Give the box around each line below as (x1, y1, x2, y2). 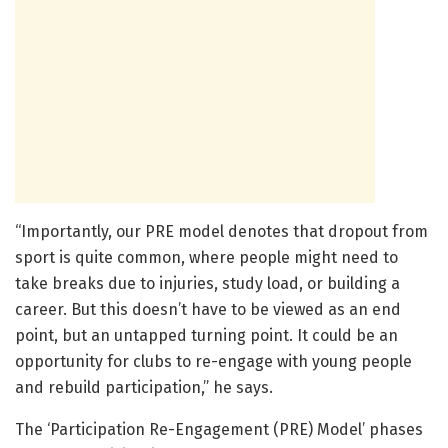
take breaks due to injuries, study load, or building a (15, 274, 400, 294)
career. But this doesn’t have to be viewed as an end (15, 300, 401, 320)
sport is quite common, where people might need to (15, 248, 398, 268)
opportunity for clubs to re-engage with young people (15, 352, 412, 372)
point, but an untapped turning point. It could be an (15, 326, 398, 346)
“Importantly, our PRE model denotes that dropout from (15, 222, 428, 242)
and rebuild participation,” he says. (15, 378, 273, 398)
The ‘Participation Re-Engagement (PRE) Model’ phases (15, 420, 423, 440)
